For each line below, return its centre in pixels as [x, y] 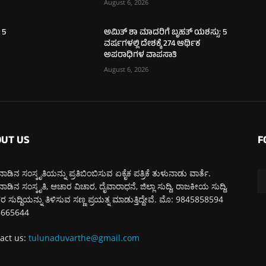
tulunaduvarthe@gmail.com [84, 237]
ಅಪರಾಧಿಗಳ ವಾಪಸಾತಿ [141, 55]
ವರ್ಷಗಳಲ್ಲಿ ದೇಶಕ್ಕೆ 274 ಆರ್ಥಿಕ [152, 44]
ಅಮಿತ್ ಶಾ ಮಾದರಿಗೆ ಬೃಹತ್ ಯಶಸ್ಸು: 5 [166, 33]
